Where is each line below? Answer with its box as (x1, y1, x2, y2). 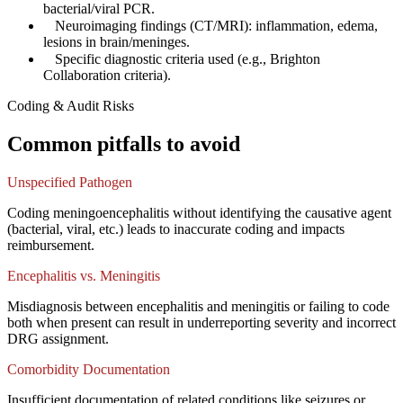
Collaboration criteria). (43, 67, 171, 84)
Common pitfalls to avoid (7, 132, 240, 157)
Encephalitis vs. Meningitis (7, 268, 160, 284)
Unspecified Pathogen (7, 175, 132, 191)
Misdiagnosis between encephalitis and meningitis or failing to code (7, 299, 390, 315)
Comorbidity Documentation (7, 362, 170, 378)
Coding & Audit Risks (7, 98, 134, 114)
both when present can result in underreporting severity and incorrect (7, 315, 396, 331)
